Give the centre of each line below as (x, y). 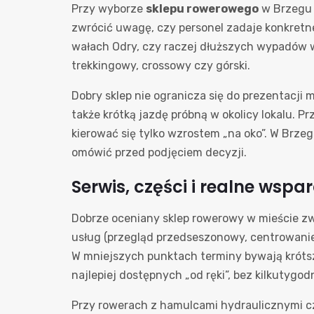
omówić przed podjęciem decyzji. (159, 152)
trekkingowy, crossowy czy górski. (161, 66)
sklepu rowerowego (202, 9)
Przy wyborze (109, 9)
